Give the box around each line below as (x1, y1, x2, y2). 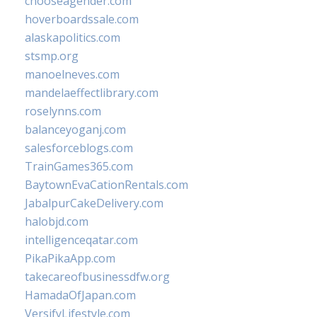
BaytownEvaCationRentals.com (25, 177, 188, 192)
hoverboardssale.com (25, 11, 139, 27)
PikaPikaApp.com (25, 250, 115, 266)
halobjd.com (25, 214, 88, 229)
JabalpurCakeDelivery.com (25, 195, 163, 211)
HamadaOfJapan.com (25, 287, 136, 303)
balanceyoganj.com (25, 122, 126, 137)
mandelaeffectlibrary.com (25, 85, 158, 100)
